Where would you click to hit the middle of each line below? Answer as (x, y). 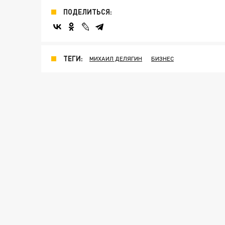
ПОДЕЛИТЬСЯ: (88, 12)
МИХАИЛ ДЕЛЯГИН (116, 59)
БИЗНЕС (162, 59)
